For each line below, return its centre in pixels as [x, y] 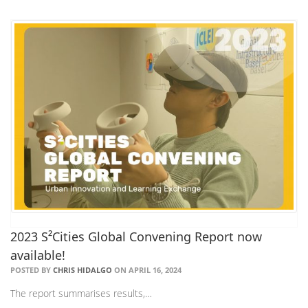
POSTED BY [32, 269]
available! [38, 255]
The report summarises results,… [81, 293]
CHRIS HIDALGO [82, 269]
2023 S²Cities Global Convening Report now [136, 236]
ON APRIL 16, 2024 [147, 269]
